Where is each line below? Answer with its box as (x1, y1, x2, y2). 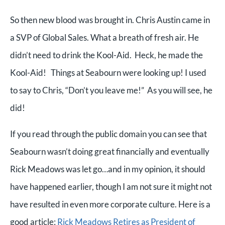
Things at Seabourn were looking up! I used (51, 67, 206, 78)
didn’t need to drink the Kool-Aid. (10, 49, 133, 60)
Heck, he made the (133, 49, 203, 60)
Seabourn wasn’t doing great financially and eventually (10, 146, 209, 157)
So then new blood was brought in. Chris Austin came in (10, 14, 210, 25)
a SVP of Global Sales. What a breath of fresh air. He (10, 32, 199, 43)
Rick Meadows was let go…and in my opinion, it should (10, 163, 205, 174)
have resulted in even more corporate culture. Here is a (10, 198, 210, 209)
